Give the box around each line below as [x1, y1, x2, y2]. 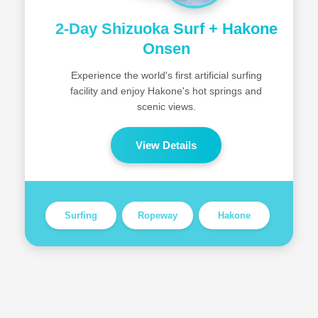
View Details [136, 139, 197, 151]
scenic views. [136, 101, 196, 112]
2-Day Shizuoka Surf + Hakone [55, 20, 278, 38]
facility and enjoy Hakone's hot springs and [70, 85, 262, 97]
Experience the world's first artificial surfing [70, 70, 262, 81]
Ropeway [137, 210, 177, 221]
